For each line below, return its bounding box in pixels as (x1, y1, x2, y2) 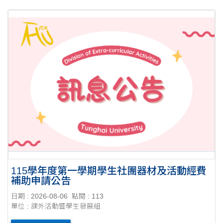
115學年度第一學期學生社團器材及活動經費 (11, 165, 207, 176)
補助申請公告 (11, 175, 71, 186)
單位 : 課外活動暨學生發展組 (11, 203, 101, 211)
